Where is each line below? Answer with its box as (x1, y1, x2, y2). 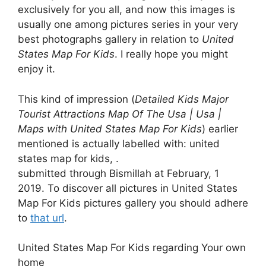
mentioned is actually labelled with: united (18, 137, 220, 150)
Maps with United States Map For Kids (18, 122, 202, 135)
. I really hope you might (115, 48, 228, 61)
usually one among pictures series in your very (18, 18, 238, 31)
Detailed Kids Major (135, 93, 229, 105)
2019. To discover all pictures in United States (18, 182, 237, 194)
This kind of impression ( (18, 93, 135, 105)
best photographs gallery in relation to (18, 33, 202, 46)
